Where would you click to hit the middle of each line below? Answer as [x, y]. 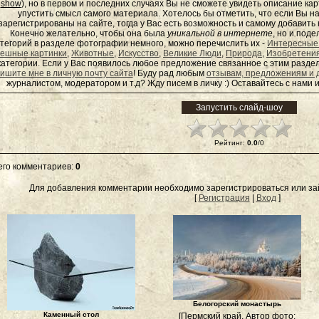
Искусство [138, 53]
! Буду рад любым [169, 73]
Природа [244, 53]
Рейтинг [228, 143]
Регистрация [224, 198]
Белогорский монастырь [237, 304]
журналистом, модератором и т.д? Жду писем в [103, 83]
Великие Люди [192, 53]
